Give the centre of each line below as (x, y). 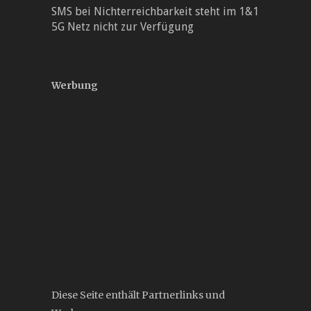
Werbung (75, 86)
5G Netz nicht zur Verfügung (123, 27)
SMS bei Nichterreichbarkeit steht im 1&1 (155, 12)
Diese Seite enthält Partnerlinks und (138, 295)
